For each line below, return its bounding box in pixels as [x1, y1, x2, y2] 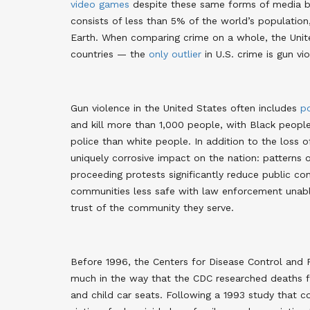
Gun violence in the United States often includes [71, 102, 300, 113]
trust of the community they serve [71, 201, 231, 213]
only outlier [149, 48, 201, 60]
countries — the [71, 48, 149, 60]
